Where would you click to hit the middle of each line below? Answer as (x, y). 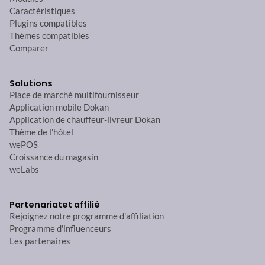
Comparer (29, 49)
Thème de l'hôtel (41, 132)
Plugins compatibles (48, 24)
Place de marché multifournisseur (74, 95)
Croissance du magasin (54, 157)
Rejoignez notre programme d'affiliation (87, 216)
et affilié (81, 205)
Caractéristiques (42, 11)
